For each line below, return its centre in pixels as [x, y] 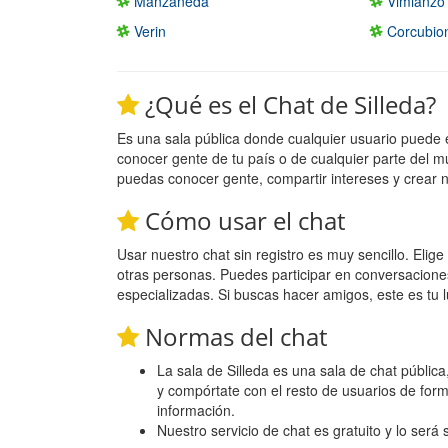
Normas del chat [233, 336]
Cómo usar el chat [242, 220]
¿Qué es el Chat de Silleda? [287, 104]
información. [196, 409]
